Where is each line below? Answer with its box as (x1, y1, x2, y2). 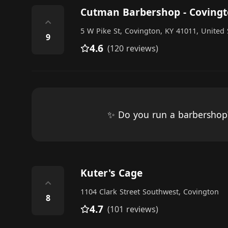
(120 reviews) (107, 43, 158, 54)
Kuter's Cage (80, 166, 142, 180)
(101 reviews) (107, 204, 158, 215)
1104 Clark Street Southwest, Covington (80, 187, 219, 196)
